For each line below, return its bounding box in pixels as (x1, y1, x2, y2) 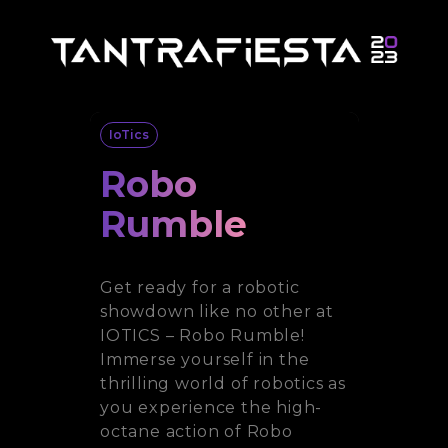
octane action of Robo (99, 422, 293, 441)
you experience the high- (99, 398, 322, 417)
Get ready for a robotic (99, 278, 299, 297)
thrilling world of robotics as (99, 374, 346, 393)
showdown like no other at (99, 302, 334, 321)
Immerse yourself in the (99, 350, 309, 369)
